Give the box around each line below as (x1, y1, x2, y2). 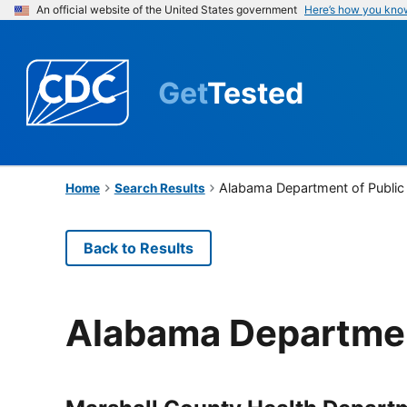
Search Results (114, 180, 205, 195)
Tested (207, 74, 303, 111)
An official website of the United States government (36, 3, 297, 16)
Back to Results (84, 238, 194, 257)
